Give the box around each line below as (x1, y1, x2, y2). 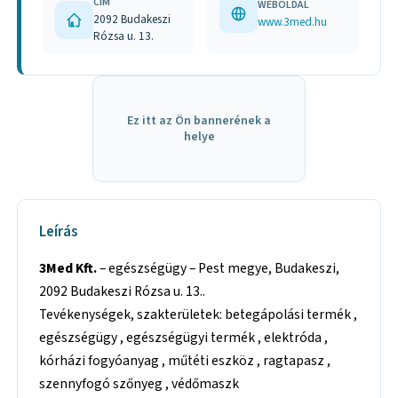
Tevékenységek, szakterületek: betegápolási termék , (39, 304, 358, 324)
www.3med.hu (258, 13, 328, 31)
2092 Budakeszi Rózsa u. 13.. (39, 281, 206, 301)
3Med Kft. (39, 258, 98, 278)
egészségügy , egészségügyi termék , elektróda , (39, 327, 329, 347)
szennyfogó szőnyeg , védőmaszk (39, 373, 240, 394)
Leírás (39, 221, 78, 243)
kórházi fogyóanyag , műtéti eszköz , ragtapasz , (39, 350, 331, 370)
